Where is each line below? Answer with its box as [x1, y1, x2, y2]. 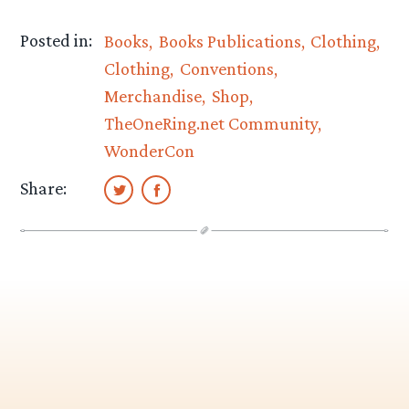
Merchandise [104, 85, 203, 106]
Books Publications [158, 30, 301, 51]
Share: [20, 178, 68, 199]
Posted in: [20, 29, 93, 50]
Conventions [179, 58, 274, 79]
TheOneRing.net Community [104, 112, 319, 133]
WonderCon [104, 140, 195, 161]
